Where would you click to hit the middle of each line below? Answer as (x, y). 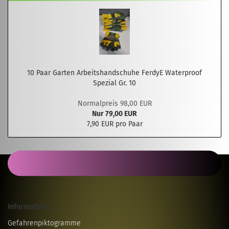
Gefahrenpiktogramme (44, 223)
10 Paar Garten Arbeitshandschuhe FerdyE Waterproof (114, 73)
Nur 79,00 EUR (114, 114)
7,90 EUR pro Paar (114, 124)
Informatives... (31, 207)
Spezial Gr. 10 (114, 83)
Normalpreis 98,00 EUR (114, 104)
